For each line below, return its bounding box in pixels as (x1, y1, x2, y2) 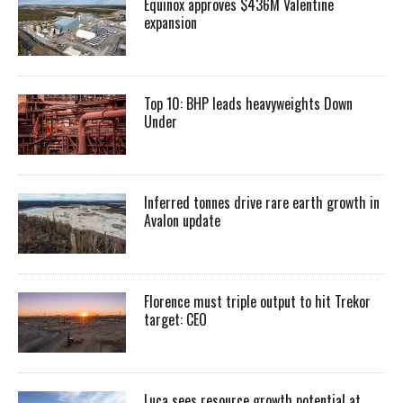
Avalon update (144, 209, 220, 231)
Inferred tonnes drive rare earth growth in (144, 191, 380, 213)
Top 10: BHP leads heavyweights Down (144, 92, 353, 114)
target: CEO (144, 308, 207, 330)
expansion (144, 11, 201, 33)
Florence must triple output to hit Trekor (144, 290, 371, 312)
